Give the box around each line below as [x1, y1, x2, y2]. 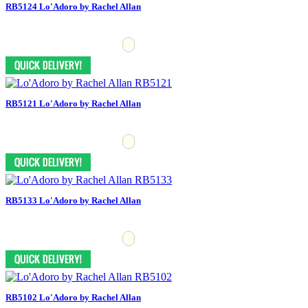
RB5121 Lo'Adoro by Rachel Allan [5, 98, 141, 109]
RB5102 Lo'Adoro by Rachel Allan [5, 291, 141, 302]
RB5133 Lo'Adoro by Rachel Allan [5, 195, 141, 206]
